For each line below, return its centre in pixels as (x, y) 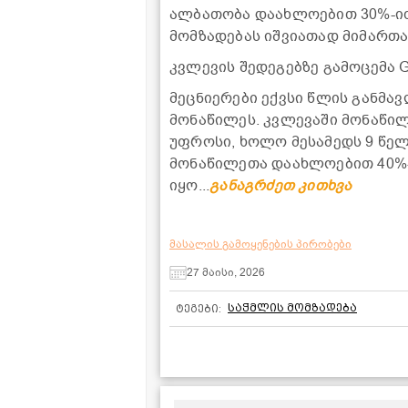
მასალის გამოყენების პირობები (260, 244)
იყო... (190, 185)
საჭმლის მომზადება (292, 307)
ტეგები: (199, 308)
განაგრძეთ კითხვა (281, 185)
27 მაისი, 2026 (226, 273)
